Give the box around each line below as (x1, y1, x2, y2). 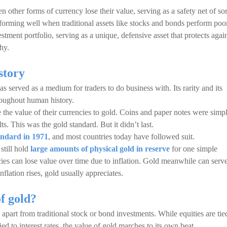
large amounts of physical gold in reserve (30, 144, 170, 153)
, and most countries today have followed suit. (48, 132, 195, 141)
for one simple (170, 144, 217, 153)
